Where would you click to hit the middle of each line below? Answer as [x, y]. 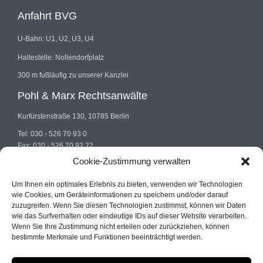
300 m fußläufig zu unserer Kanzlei [73, 75]
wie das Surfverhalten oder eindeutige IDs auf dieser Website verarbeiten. [129, 216]
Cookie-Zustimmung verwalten [131, 161]
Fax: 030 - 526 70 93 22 [55, 145]
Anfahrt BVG [47, 16]
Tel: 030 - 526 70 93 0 [52, 134]
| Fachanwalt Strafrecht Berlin [163, 232]
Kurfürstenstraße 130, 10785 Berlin [73, 116]
